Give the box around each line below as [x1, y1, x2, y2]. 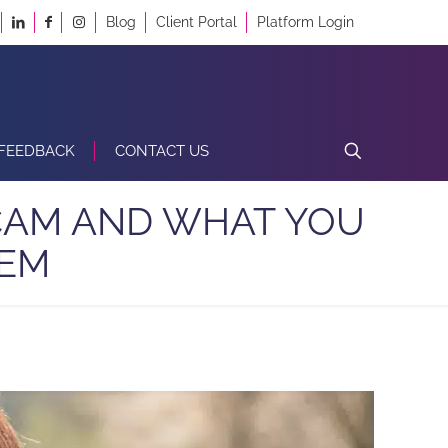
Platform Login [257, 14, 354, 30]
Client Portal [156, 14, 237, 30]
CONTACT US [115, 142, 209, 161]
